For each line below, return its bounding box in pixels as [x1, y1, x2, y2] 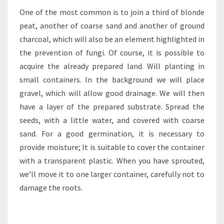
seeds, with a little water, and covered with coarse [19, 115, 204, 125]
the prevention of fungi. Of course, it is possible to [19, 47, 204, 57]
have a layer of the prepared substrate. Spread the [19, 101, 204, 111]
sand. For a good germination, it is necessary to [19, 128, 204, 138]
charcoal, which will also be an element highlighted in [19, 34, 204, 44]
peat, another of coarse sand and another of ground [19, 20, 204, 30]
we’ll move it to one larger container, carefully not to [19, 169, 204, 179]
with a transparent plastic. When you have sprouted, [19, 155, 204, 165]
